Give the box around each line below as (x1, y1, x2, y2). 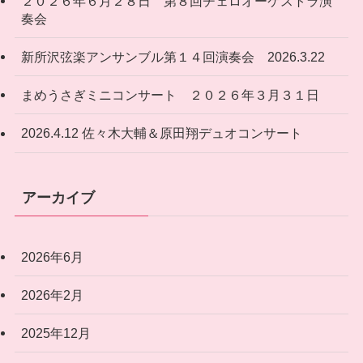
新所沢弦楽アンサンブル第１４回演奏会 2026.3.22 (20, 49, 325, 65)
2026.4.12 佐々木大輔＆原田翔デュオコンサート (20, 126, 302, 141)
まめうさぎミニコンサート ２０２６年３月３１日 (20, 88, 319, 103)
